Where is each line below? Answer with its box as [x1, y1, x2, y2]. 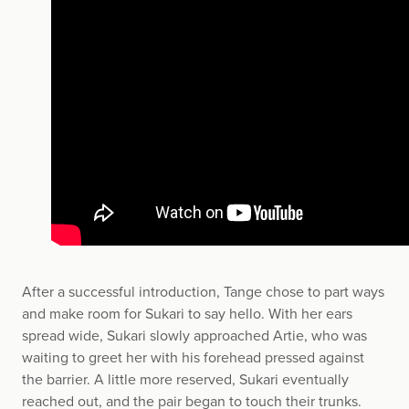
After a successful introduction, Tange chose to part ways [22, 282, 384, 301]
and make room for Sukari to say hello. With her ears [22, 304, 352, 323]
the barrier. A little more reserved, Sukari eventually [22, 370, 349, 389]
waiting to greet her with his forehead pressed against [22, 348, 364, 367]
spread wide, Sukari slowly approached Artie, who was [22, 326, 367, 345]
